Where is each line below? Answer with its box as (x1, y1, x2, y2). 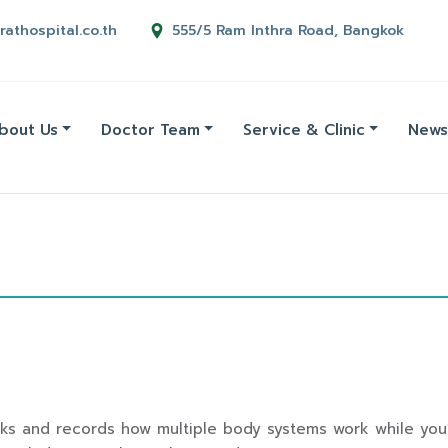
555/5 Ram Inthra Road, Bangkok (172, 19, 404, 41)
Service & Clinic (243, 118, 366, 141)
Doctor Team (101, 118, 201, 141)
